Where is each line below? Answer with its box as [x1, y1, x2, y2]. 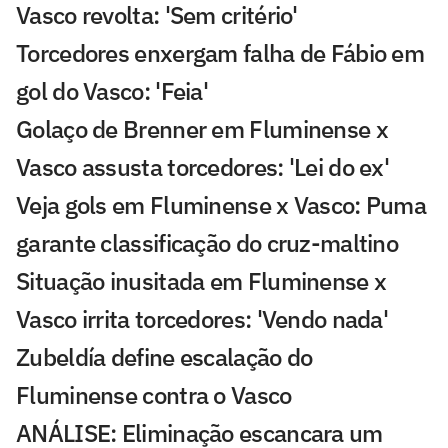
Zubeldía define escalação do [16, 340, 313, 373]
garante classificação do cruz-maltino [16, 226, 399, 259]
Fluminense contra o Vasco [16, 378, 292, 411]
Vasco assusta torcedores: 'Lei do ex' [16, 150, 390, 183]
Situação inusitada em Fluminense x [16, 264, 387, 297]
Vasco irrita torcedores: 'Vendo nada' [16, 302, 389, 335]
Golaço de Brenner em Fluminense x [16, 112, 388, 145]
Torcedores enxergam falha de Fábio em [16, 36, 425, 69]
